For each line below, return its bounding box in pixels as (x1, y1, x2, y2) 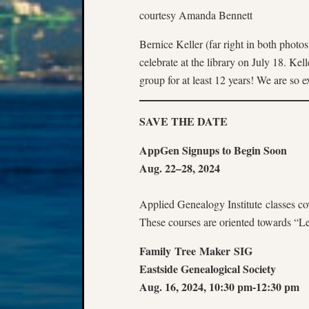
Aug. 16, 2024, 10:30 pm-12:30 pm (139, 279, 299, 295)
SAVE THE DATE (139, 113, 228, 129)
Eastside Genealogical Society (139, 261, 276, 277)
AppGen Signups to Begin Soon (139, 142, 287, 158)
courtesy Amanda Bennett (139, 8, 252, 22)
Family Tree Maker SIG (139, 243, 252, 259)
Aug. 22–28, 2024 (139, 160, 220, 176)
